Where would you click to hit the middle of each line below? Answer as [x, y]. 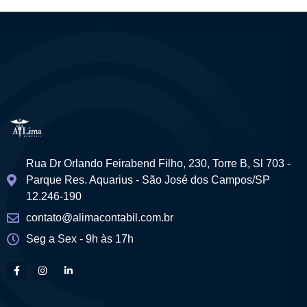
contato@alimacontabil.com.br [99, 217]
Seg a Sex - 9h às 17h [79, 238]
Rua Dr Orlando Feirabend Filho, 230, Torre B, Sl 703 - [158, 163]
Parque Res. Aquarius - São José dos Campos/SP [148, 180]
